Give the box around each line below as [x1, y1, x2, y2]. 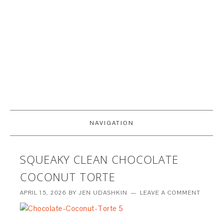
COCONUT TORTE [20, 169, 116, 184]
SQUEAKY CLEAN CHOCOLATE [20, 152, 179, 167]
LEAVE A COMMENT [140, 189, 201, 197]
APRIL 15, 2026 [20, 189, 67, 197]
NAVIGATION [89, 119, 134, 127]
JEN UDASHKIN [79, 189, 128, 197]
